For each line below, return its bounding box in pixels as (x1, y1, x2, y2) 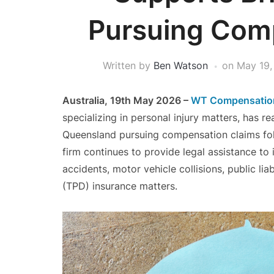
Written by (103, 59, 154, 72)
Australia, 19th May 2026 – (62, 94, 191, 106)
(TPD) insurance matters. (62, 180, 177, 192)
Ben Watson (154, 59, 208, 72)
